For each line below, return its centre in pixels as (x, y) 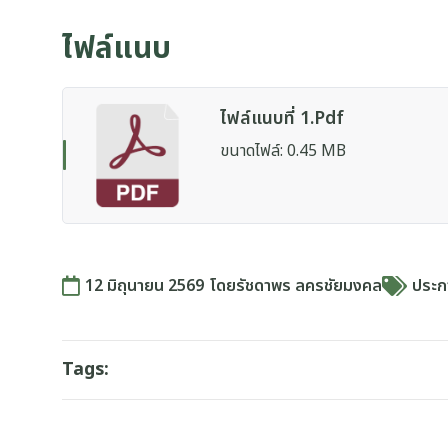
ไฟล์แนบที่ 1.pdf (281, 118)
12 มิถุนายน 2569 (144, 285)
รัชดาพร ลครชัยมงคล (309, 285)
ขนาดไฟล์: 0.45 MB (282, 151)
